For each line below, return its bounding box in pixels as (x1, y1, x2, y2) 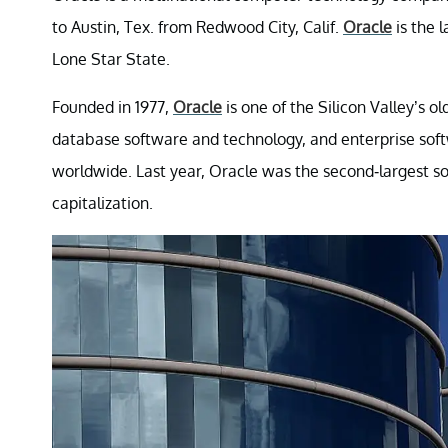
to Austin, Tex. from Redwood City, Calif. (52, 16, 343, 37)
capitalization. (52, 192, 153, 213)
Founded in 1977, (52, 96, 173, 117)
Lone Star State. (52, 48, 170, 69)
